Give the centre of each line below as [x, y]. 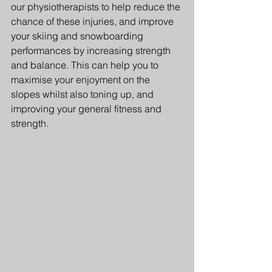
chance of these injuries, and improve [93, 22]
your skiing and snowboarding [78, 36]
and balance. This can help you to [86, 65]
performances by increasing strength [92, 51]
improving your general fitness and [87, 109]
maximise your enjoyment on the [82, 80]
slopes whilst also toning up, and [83, 94]
